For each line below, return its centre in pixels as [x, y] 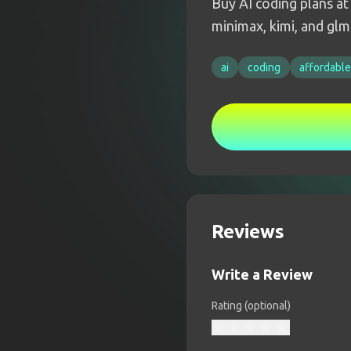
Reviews [248, 232]
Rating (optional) [251, 306]
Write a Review [262, 274]
